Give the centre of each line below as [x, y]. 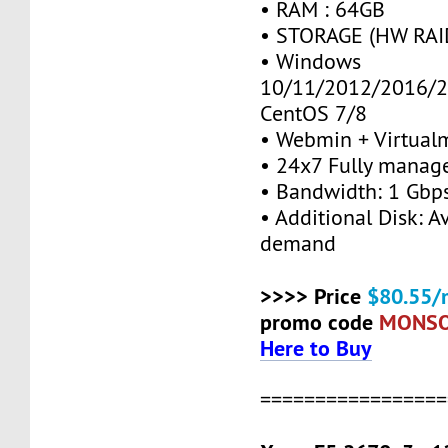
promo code [320, 321]
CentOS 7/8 [314, 113]
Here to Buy [316, 347]
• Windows [311, 61]
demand [298, 243]
